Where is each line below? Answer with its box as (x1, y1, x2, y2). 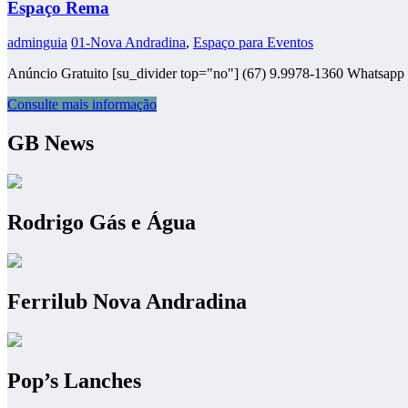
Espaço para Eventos (193, 35, 313, 51)
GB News (7, 131, 94, 156)
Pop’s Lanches (7, 368, 141, 393)
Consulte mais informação (7, 97, 157, 113)
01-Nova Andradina (71, 35, 186, 51)
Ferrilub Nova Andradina (7, 289, 247, 313)
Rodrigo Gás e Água (7, 209, 196, 234)
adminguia (7, 35, 67, 51)
